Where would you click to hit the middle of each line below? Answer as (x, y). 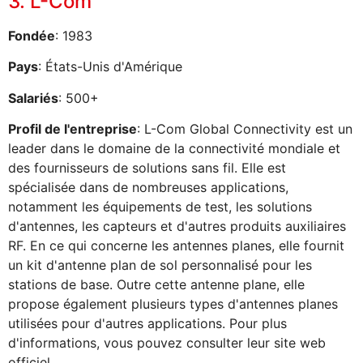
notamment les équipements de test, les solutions (160, 207)
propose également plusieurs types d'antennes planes (173, 304)
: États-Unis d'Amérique (110, 67)
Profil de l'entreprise (73, 129)
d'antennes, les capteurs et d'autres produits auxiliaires (177, 226)
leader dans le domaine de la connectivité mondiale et (174, 148)
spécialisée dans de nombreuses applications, (148, 187)
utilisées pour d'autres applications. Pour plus (147, 323)
